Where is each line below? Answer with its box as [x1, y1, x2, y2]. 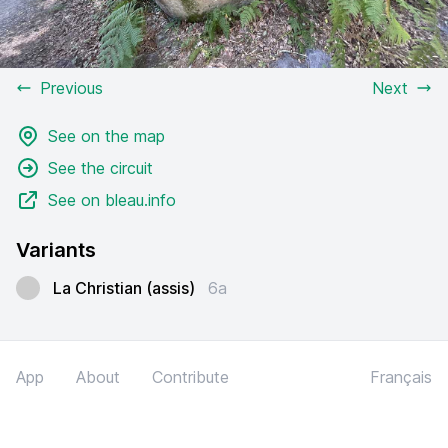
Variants [16, 238, 96, 262]
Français [370, 367, 432, 387]
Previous [40, 78, 103, 98]
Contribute [152, 367, 229, 387]
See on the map [48, 126, 165, 146]
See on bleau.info [48, 190, 176, 210]
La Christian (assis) [53, 278, 195, 298]
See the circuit [48, 158, 153, 178]
